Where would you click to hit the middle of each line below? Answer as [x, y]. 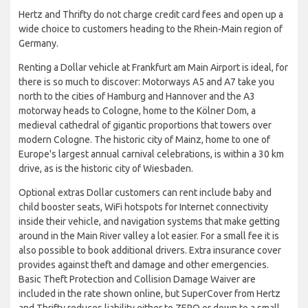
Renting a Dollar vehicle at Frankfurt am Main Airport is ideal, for [153, 67]
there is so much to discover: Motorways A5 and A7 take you [146, 81]
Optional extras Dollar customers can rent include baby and [145, 192]
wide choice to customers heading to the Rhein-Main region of [151, 29]
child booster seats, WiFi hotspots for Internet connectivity [143, 207]
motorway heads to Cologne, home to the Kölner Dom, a [137, 110]
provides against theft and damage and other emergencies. [144, 264]
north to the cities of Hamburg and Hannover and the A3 [137, 96]
